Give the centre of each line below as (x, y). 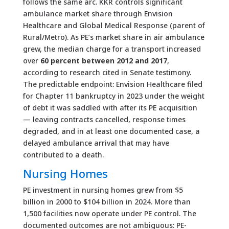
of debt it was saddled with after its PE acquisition (110, 107)
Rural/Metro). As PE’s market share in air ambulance (113, 37)
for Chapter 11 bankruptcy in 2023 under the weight (113, 96)
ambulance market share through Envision (98, 13)
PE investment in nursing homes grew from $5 (103, 190)
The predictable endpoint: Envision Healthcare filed (112, 84)
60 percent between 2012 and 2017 (104, 60)
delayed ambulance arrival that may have (96, 143)
